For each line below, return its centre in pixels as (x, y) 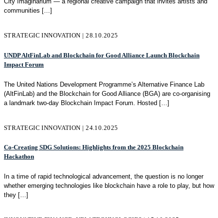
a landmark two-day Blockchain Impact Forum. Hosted (81, 103)
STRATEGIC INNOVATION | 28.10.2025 (61, 36)
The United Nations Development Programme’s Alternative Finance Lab (104, 84)
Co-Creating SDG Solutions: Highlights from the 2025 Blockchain (94, 147)
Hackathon (19, 157)
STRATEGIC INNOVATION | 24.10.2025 (61, 127)
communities (22, 11)
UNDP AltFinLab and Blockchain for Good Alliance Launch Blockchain (102, 55)
